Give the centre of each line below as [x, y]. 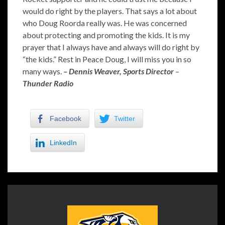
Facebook [66, 119]
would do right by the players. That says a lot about [110, 11]
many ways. [43, 71]
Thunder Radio [48, 83]
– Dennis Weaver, [93, 71]
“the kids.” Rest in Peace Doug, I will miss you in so [107, 59]
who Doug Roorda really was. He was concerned [105, 23]
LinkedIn [63, 143]
